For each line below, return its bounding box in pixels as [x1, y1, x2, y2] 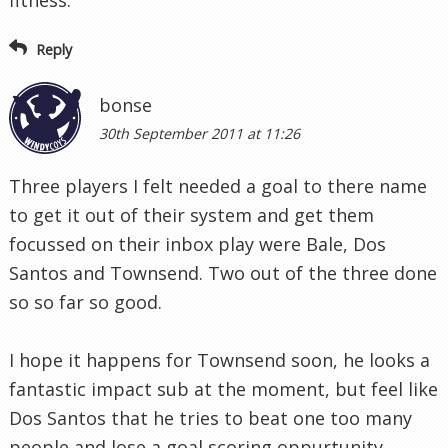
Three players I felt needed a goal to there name [9, 174, 427, 199]
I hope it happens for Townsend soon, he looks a [9, 348, 430, 373]
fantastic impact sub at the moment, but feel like [9, 377, 438, 402]
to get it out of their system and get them [9, 203, 374, 228]
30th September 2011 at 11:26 [99, 124, 300, 144]
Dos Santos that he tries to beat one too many [9, 406, 412, 431]
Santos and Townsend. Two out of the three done [9, 261, 437, 286]
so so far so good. [9, 290, 162, 315]
